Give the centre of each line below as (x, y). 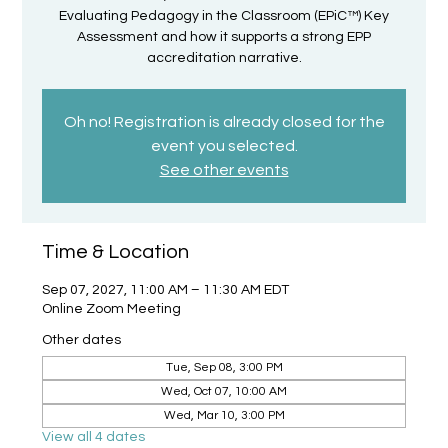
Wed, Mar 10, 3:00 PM (224, 415)
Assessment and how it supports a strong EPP (224, 37)
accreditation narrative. (224, 58)
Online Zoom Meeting (112, 309)
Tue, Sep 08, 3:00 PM (224, 367)
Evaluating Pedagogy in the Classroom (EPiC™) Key (224, 16)
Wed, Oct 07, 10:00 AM (224, 391)
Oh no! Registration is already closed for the (224, 122)
